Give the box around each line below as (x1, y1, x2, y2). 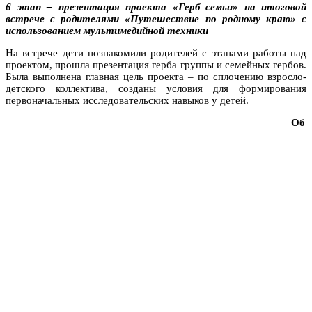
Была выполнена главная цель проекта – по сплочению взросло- (6, 70, 306, 82)
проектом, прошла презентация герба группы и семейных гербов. (6, 58, 306, 70)
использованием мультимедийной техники (6, 24, 208, 36)
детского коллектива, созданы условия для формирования (6, 82, 306, 94)
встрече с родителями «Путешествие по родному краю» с (6, 13, 306, 24)
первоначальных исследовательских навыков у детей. (6, 94, 249, 106)
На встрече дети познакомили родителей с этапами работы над (6, 47, 306, 58)
